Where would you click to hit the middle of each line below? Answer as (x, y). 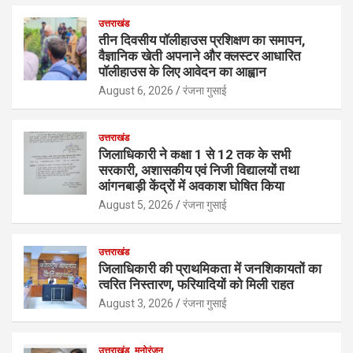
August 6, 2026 (136, 90)
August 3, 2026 (136, 303)
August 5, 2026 (136, 204)
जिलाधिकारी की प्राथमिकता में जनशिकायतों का (210, 268)
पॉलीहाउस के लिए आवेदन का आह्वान (182, 71)
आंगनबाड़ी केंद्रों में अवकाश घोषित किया (191, 186)
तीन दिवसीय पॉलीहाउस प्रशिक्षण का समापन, (202, 40)
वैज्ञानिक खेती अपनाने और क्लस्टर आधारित (200, 56)
